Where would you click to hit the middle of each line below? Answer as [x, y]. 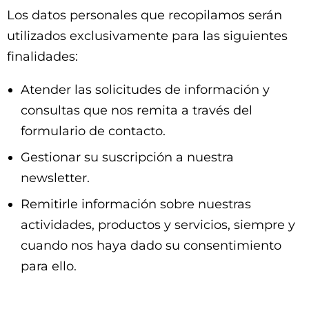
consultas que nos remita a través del [137, 110]
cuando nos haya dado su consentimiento [151, 246]
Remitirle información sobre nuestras [136, 204]
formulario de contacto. [93, 131]
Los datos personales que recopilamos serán [144, 15]
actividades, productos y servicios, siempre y [158, 225]
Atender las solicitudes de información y [145, 90]
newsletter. [55, 178]
